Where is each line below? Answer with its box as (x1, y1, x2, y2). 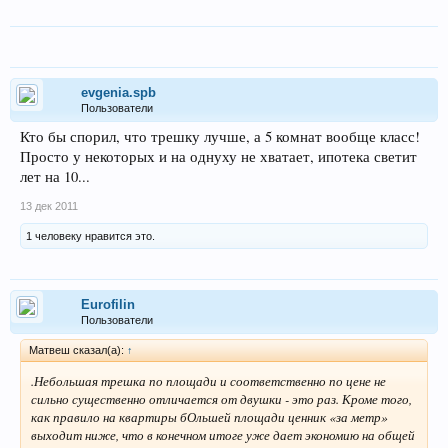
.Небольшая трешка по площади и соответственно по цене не (31, 371, 386, 390)
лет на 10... (20, 166, 90, 186)
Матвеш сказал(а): (29, 343, 127, 356)
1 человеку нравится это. (26, 229, 155, 242)
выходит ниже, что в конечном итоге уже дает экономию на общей (31, 425, 415, 444)
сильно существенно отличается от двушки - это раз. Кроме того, (31, 389, 412, 408)
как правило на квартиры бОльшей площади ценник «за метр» (31, 407, 388, 426)
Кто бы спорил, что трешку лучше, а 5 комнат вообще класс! (20, 126, 420, 146)
